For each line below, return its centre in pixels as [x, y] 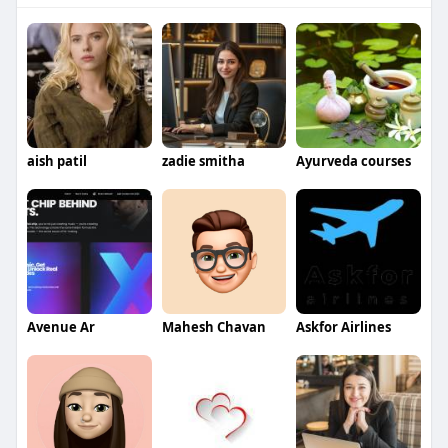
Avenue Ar [60, 326]
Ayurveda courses [354, 161]
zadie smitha [203, 161]
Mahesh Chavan [213, 326]
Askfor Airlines [344, 326]
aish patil [56, 161]
